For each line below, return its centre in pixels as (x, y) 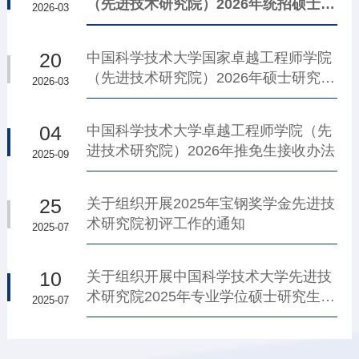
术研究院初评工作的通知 (165, 224)
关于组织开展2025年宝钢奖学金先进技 (210, 204)
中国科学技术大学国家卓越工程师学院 (209, 58)
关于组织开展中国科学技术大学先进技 (209, 276)
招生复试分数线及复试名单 (173, 98)
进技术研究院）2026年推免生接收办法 (210, 151)
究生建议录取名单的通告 (165, 24)
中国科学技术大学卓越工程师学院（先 (209, 131)
